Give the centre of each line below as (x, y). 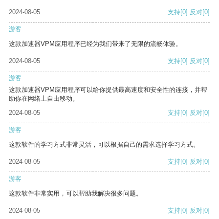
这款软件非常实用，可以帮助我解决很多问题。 (76, 194)
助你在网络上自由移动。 (44, 99)
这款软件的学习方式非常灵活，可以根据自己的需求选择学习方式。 (104, 145)
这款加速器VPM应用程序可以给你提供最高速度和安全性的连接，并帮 (108, 90)
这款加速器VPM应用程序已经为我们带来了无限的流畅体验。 (95, 44)
